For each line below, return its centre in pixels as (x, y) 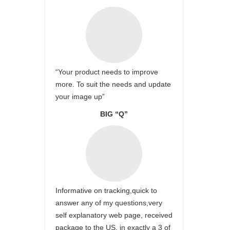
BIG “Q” (114, 114)
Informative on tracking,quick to (106, 190)
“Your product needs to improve (107, 72)
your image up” (80, 97)
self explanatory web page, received (114, 215)
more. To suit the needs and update (113, 84)
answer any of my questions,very (109, 203)
